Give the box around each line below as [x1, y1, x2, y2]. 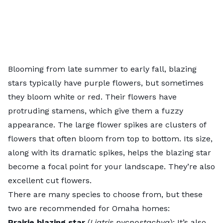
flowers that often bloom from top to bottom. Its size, [8, 133, 213, 143]
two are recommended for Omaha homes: [8, 203, 170, 213]
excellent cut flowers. [8, 175, 94, 185]
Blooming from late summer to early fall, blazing [8, 64, 197, 74]
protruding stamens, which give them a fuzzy [8, 106, 183, 115]
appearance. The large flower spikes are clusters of [8, 119, 206, 129]
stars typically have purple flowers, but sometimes [8, 78, 204, 88]
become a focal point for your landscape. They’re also [8, 161, 215, 171]
